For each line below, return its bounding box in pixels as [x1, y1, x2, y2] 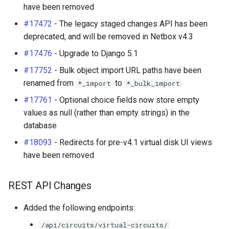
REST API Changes [8, 179, 91, 192]
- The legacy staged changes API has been [52, 19, 208, 29]
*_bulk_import [126, 79, 180, 88]
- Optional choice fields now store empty [52, 95, 199, 105]
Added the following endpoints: [24, 203, 135, 213]
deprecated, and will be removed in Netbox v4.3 [24, 32, 193, 41]
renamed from [24, 78, 76, 88]
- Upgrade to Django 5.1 [52, 49, 138, 58]
